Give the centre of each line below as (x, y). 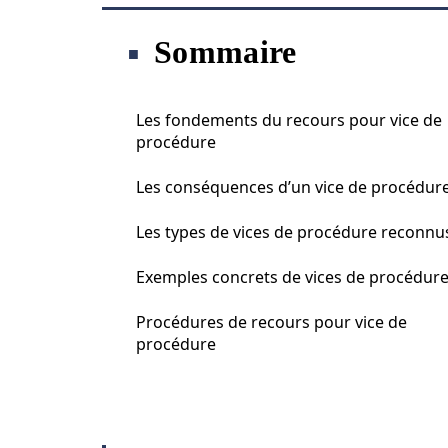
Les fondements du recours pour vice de (289, 120)
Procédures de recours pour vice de (271, 322)
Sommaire (225, 52)
